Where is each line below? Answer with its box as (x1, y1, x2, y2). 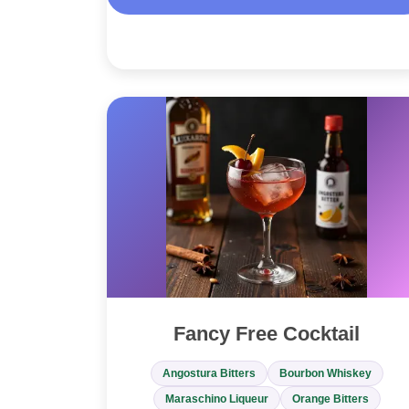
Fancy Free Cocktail (173, 322, 360, 346)
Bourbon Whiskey (278, 367, 372, 381)
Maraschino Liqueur (164, 393, 268, 406)
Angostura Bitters (162, 367, 256, 381)
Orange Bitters (291, 393, 369, 406)
